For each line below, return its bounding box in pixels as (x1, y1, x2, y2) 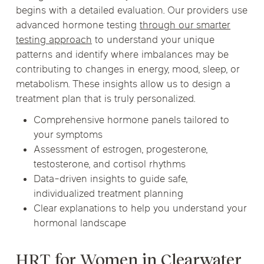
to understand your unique (92, 34, 215, 48)
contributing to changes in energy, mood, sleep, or (16, 63, 240, 78)
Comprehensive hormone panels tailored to (34, 113, 230, 128)
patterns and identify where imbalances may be (16, 48, 229, 63)
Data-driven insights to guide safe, (34, 172, 188, 187)
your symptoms (34, 128, 103, 143)
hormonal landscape (34, 216, 127, 231)
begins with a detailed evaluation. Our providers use (16, 4, 248, 19)
